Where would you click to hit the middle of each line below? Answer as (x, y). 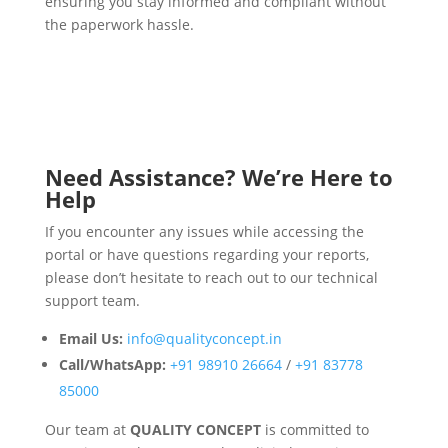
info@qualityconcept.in (204, 338)
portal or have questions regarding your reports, (206, 254)
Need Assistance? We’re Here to (218, 176)
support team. (92, 300)
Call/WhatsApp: (112, 364)
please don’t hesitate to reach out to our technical (211, 277)
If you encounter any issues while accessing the (204, 231)
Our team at (87, 429)
